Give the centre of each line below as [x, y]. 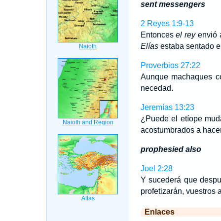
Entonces [158, 35]
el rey [186, 35]
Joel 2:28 [156, 168]
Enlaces [159, 212]
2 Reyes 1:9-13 [167, 23]
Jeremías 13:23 [167, 107]
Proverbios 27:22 [170, 65]
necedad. [157, 88]
